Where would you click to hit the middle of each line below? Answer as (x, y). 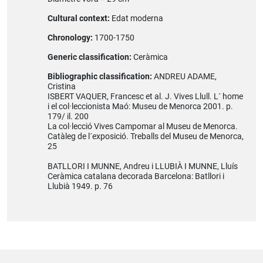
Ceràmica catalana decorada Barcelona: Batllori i (136, 177)
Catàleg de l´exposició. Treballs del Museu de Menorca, (145, 137)
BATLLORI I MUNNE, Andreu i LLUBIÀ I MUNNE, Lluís (142, 167)
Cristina (61, 87)
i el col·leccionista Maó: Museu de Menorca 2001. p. (140, 107)
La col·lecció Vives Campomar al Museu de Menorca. (142, 127)
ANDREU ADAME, (185, 77)
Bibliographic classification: (100, 77)
